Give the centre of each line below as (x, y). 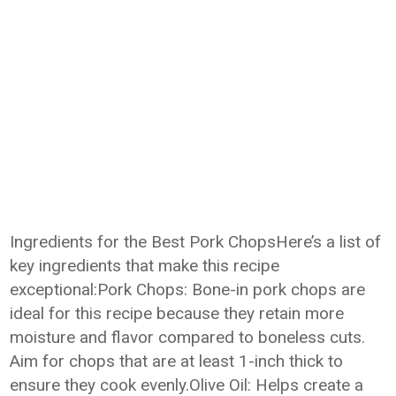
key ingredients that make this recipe (145, 266)
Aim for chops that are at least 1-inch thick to (177, 361)
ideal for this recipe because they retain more (177, 313)
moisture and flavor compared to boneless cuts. (188, 337)
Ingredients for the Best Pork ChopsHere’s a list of (196, 242)
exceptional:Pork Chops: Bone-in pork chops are (188, 289)
